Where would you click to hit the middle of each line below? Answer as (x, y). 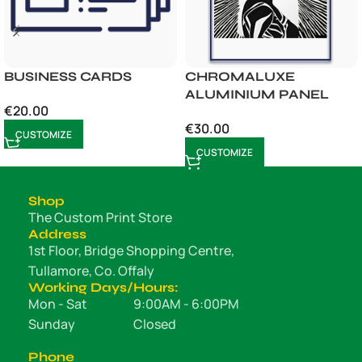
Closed (155, 324)
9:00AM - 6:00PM (186, 304)
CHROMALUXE (240, 77)
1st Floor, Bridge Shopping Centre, (131, 251)
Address (57, 234)
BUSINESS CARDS (68, 77)
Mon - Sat (58, 304)
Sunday (52, 324)
